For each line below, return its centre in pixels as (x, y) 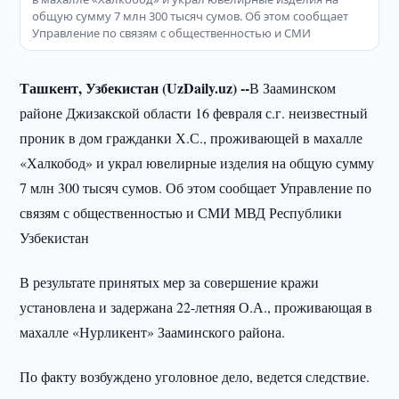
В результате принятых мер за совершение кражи (170, 282)
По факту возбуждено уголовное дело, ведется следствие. (195, 376)
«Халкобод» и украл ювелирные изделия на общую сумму (197, 163)
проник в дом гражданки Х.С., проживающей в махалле (191, 138)
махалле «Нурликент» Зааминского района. (153, 332)
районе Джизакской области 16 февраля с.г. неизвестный (194, 113)
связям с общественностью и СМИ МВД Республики (181, 212)
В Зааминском (293, 88)
